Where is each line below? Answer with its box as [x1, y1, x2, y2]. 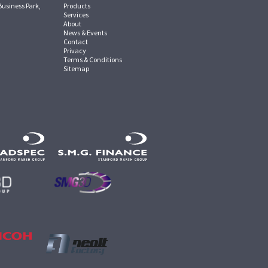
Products [63, 1, 90, 10]
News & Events [63, 28, 107, 37]
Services [63, 10, 89, 19]
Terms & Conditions [63, 55, 122, 64]
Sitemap [63, 64, 89, 73]
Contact [63, 37, 88, 46]
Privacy [63, 46, 86, 55]
